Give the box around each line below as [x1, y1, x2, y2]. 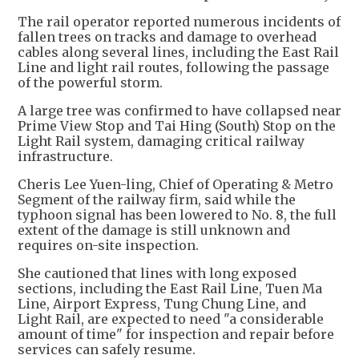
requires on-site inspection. [18, 237, 199, 253]
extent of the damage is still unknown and [18, 222, 290, 238]
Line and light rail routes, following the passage [18, 59, 329, 75]
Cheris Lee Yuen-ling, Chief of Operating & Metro [18, 176, 333, 192]
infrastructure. [18, 148, 113, 164]
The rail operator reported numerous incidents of [18, 14, 341, 30]
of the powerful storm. [18, 75, 163, 91]
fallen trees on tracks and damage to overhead [18, 29, 317, 45]
